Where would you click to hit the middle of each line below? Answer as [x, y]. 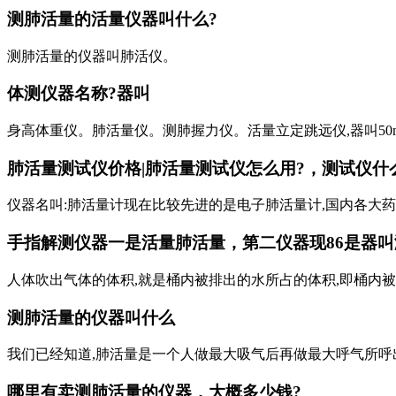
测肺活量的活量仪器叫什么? [112, 19]
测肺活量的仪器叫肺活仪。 [92, 56]
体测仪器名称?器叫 [79, 94]
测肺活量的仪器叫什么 [91, 317]
